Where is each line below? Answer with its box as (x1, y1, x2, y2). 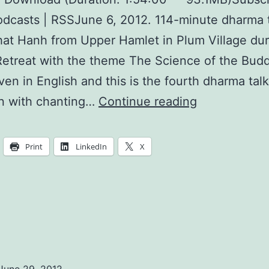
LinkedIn (76, 141, 107, 153)
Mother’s (196, 114, 244, 129)
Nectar (196, 175, 234, 190)
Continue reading (98, 94, 197, 109)
